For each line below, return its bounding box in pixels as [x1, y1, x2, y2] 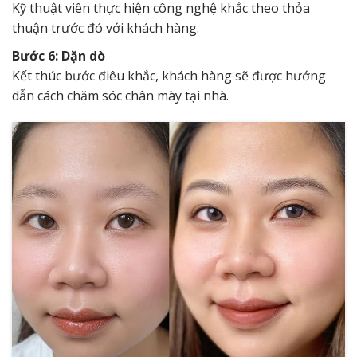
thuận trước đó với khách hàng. [12, 18, 199, 37]
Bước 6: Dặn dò [12, 46, 105, 65]
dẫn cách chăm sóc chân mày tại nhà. [12, 86, 229, 104]
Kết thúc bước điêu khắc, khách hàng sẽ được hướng [12, 66, 326, 84]
